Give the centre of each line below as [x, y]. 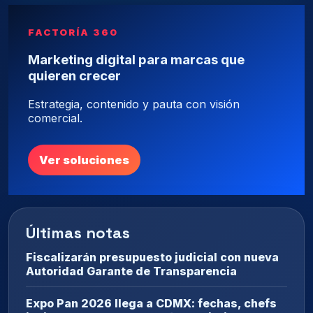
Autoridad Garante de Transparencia [131, 271]
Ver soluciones [84, 160]
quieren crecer [74, 75]
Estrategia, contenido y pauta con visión [134, 104]
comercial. [55, 118]
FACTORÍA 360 [73, 32]
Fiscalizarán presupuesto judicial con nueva [152, 257]
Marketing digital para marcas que [136, 59]
